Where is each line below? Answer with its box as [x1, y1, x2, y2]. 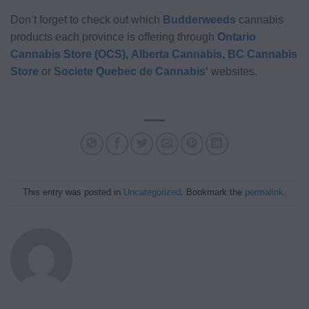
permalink [245, 187, 283, 198]
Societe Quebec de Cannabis [51, 65, 206, 77]
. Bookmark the [181, 187, 245, 198]
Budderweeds [163, 13, 236, 26]
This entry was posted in [23, 187, 123, 198]
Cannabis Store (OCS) [10, 48, 126, 60]
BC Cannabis [225, 48, 297, 60]
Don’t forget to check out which [10, 13, 163, 26]
